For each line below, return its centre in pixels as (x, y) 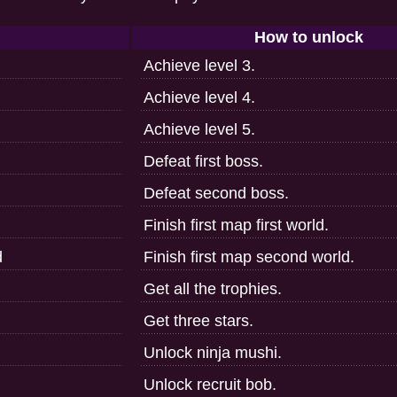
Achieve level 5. (199, 129)
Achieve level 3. (199, 66)
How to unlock (308, 37)
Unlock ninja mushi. (213, 353)
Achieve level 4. (199, 97)
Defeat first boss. (203, 161)
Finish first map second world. (249, 257)
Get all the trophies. (213, 289)
